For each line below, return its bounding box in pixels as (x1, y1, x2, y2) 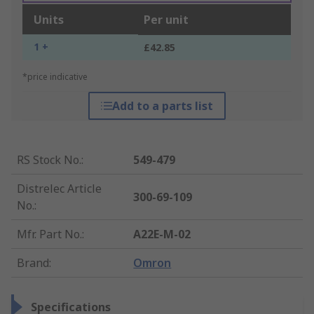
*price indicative (22, 71, 88, 83)
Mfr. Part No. (17, 226, 82, 243)
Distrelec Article (17, 181, 102, 197)
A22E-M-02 (133, 226, 191, 243)
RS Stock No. (17, 152, 81, 168)
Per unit (144, 12, 189, 28)
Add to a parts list (111, 98, 213, 114)
